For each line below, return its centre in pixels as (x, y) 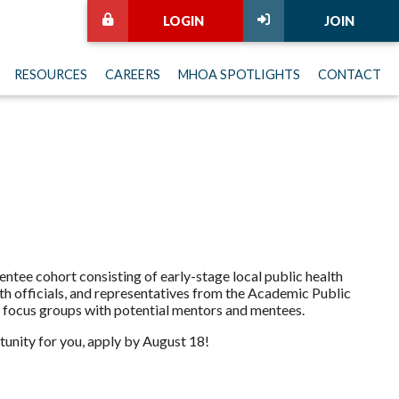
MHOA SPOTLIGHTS (239, 74)
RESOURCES (51, 74)
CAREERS (133, 74)
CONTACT (350, 74)
